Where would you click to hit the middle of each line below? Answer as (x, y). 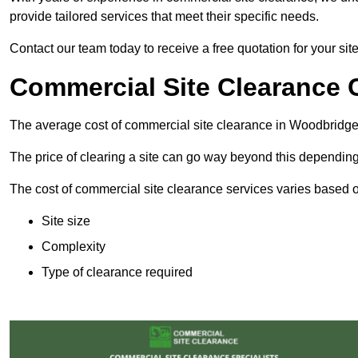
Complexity (74, 247)
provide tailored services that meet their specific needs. (164, 17)
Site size (66, 221)
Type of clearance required (117, 272)
